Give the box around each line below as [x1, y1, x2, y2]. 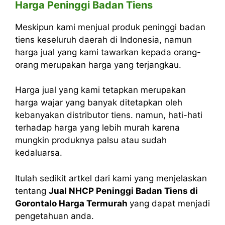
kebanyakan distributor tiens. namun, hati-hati [15, 110, 202, 121]
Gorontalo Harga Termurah [15, 198, 130, 208]
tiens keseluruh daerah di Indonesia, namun [15, 34, 192, 45]
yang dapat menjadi [130, 198, 210, 208]
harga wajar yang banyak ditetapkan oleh [15, 97, 182, 108]
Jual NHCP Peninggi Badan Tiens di [49, 185, 198, 196]
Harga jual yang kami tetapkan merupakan [15, 85, 186, 95]
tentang [15, 185, 49, 196]
